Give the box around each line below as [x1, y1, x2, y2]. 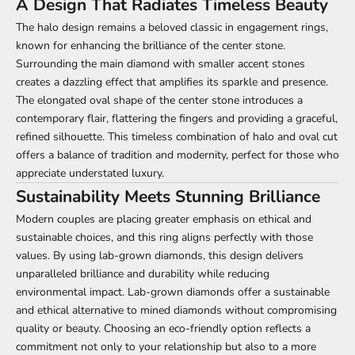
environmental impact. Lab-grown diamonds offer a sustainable [16, 284, 330, 300]
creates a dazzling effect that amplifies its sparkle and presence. [16, 74, 328, 90]
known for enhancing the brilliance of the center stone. [16, 38, 285, 54]
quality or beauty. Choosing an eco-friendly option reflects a [16, 321, 311, 337]
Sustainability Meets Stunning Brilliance [16, 185, 320, 208]
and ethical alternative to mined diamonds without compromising [16, 303, 337, 319]
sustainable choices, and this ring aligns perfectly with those [16, 230, 313, 246]
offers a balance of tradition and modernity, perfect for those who [16, 147, 339, 163]
